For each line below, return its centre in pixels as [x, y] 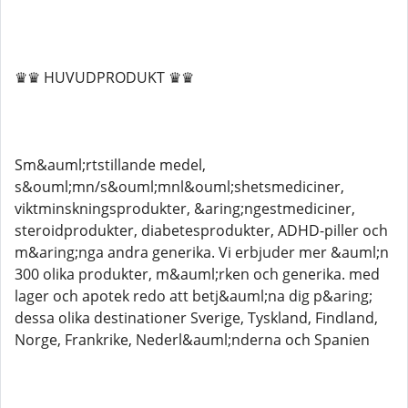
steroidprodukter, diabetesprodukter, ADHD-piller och [201, 230]
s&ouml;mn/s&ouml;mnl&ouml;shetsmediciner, [179, 187]
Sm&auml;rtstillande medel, [110, 165]
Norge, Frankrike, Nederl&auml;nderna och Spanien [192, 340]
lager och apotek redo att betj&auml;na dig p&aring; [194, 296]
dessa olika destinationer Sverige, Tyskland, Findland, [196, 318]
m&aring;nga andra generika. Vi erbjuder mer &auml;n [202, 252]
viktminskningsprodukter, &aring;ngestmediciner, [185, 209]
